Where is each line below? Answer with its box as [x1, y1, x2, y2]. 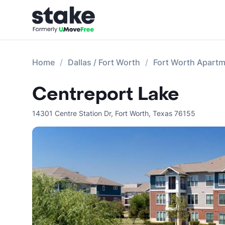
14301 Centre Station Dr [32, 109, 111, 118]
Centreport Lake [32, 82, 179, 106]
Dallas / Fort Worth [68, 57, 140, 67]
